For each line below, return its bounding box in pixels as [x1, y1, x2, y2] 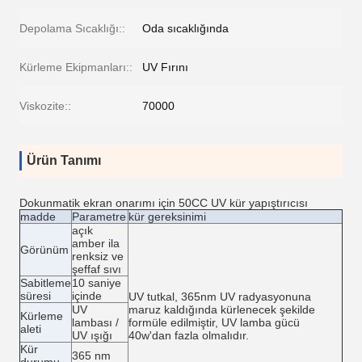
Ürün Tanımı [27, 154, 101, 167]
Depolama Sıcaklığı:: [19, 22, 125, 35]
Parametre [72, 210, 126, 223]
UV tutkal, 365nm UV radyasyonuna [128, 290, 311, 303]
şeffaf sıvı [72, 263, 121, 276]
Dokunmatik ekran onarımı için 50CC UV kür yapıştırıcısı [19, 196, 308, 209]
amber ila [72, 237, 120, 250]
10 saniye [72, 276, 121, 289]
